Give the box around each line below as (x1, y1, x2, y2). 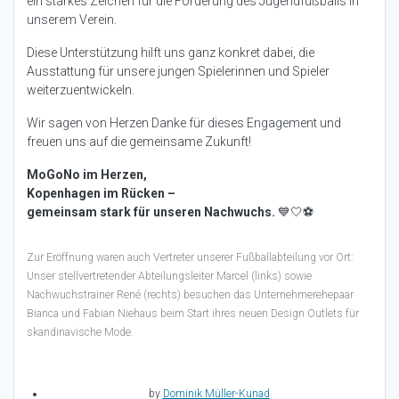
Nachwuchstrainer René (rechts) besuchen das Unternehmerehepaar (27, 289, 354, 302)
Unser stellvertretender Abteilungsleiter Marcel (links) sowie (27, 270, 312, 283)
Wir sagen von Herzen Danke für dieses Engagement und (27, 116, 341, 131)
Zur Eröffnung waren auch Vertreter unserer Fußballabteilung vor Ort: (27, 251, 354, 265)
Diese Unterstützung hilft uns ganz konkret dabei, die (27, 45, 314, 61)
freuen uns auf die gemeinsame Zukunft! (27, 134, 251, 150)
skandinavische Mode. (27, 326, 134, 339)
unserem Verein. (27, 12, 117, 28)
